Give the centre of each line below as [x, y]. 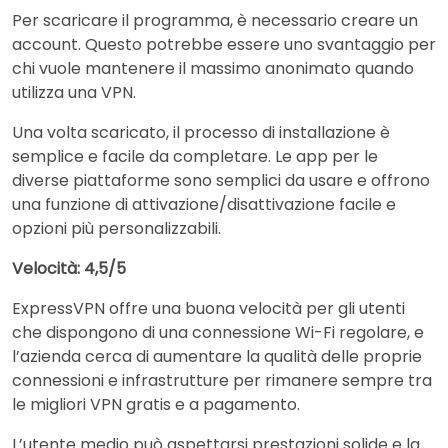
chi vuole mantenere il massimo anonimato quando [213, 68]
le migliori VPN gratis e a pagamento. [156, 404]
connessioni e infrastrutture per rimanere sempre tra [222, 380]
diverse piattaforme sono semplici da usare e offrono [221, 180]
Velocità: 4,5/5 [69, 268]
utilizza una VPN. [74, 92]
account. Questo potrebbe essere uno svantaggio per [224, 44]
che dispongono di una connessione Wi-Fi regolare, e [218, 332]
